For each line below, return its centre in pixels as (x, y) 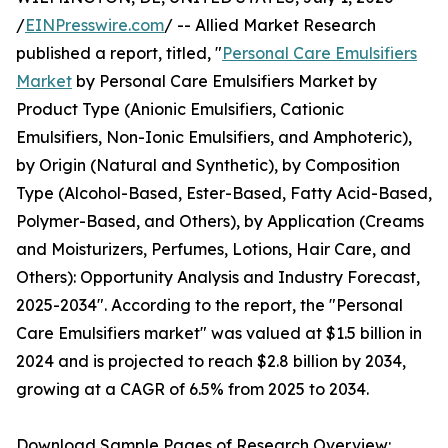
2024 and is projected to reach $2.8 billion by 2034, (211, 361)
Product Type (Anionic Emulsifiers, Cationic (180, 109)
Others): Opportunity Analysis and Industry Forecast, (218, 277)
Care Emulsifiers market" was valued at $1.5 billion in (219, 333)
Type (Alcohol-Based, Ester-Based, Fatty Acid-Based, (224, 193)
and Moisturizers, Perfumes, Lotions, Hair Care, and (213, 249)
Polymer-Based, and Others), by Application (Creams (220, 221)
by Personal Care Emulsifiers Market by (224, 81)
